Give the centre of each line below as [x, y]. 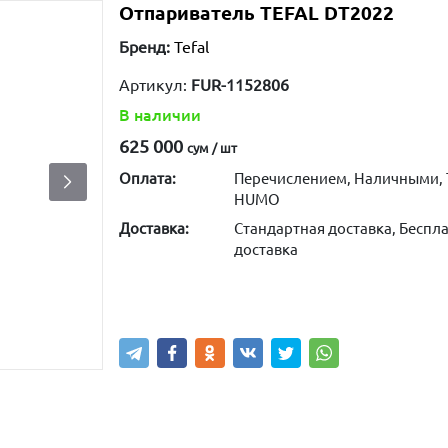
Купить [169, 295]
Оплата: [147, 178]
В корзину [293, 295]
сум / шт [211, 148]
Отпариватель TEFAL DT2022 [256, 13]
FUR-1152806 [239, 85]
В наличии [159, 115]
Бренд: [144, 47]
